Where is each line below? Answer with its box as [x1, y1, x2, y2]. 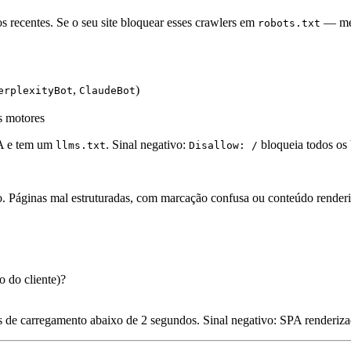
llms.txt [56, 139, 106, 152]
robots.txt [258, 17, 320, 30]
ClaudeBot [79, 85, 136, 97]
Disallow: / [189, 139, 258, 152]
